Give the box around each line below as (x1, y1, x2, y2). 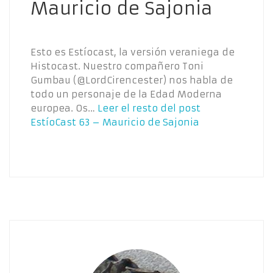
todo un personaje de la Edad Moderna (30, 88, 222, 101)
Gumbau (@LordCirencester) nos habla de (30, 74, 233, 87)
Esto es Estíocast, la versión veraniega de (30, 46, 235, 58)
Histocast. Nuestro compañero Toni (30, 60, 204, 73)
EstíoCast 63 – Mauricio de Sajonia (30, 116, 199, 129)
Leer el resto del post (97, 102, 200, 115)
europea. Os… (30, 102, 97, 115)
